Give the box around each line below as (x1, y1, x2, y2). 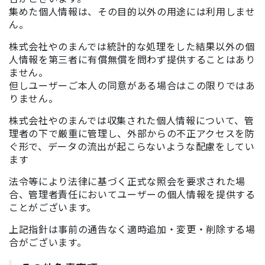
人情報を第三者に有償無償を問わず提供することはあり (9, 52, 256, 66)
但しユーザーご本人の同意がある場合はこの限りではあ (9, 78, 256, 92)
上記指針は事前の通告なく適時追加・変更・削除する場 (9, 222, 256, 236)
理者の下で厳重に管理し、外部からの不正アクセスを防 (9, 126, 255, 140)
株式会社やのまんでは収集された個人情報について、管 (9, 113, 254, 127)
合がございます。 (9, 235, 87, 249)
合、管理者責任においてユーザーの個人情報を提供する (9, 187, 256, 201)
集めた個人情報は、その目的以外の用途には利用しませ (9, 4, 256, 18)
